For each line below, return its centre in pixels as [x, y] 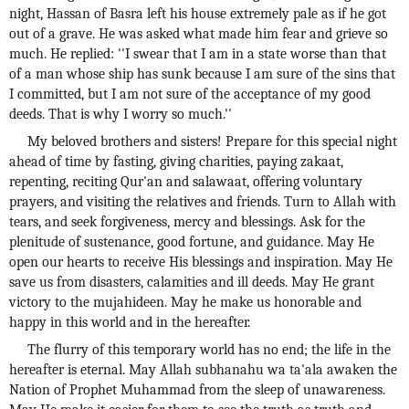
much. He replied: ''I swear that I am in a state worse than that [198, 54]
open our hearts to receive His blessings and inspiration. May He [201, 262]
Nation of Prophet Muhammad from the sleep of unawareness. [197, 390]
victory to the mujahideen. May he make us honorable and [185, 302]
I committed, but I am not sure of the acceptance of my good [190, 94]
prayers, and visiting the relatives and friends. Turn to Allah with [203, 202]
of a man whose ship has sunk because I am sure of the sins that [202, 74]
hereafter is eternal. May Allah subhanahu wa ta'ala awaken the [203, 370]
